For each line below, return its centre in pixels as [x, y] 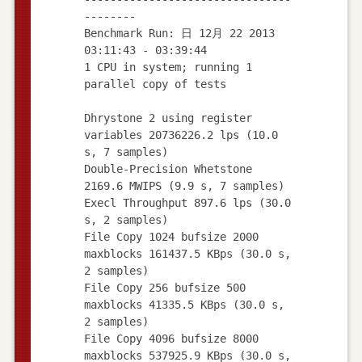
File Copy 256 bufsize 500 [164, 287]
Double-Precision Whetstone [168, 168]
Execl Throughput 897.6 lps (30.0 [187, 202]
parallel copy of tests [155, 84]
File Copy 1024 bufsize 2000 [171, 236]
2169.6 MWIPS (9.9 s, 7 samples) [184, 185]
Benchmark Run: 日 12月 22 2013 [179, 33]
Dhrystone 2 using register [168, 118]
